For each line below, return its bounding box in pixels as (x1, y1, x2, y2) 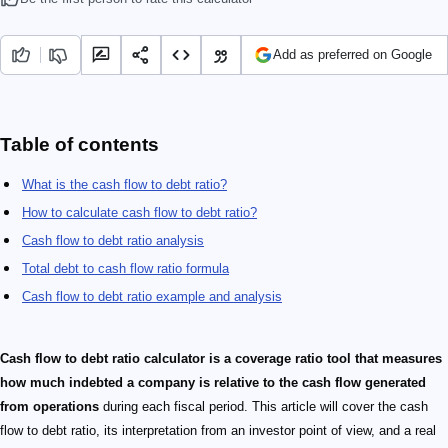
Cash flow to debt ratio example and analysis (22, 289, 282, 305)
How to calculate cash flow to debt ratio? (22, 205, 257, 221)
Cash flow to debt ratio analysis (22, 233, 204, 249)
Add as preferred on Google (273, 47, 432, 63)
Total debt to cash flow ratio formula (22, 261, 229, 277)
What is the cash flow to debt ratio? (22, 177, 227, 193)
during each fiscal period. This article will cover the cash (99, 399, 428, 415)
